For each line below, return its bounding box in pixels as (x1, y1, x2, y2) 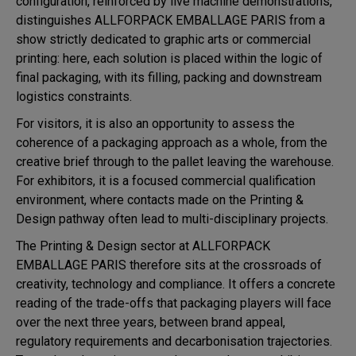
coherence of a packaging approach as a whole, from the (16, 134, 327, 150)
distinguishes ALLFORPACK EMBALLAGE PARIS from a (16, 12, 325, 28)
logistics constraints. (16, 88, 132, 104)
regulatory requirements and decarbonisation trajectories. (16, 333, 332, 349)
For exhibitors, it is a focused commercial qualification (16, 172, 315, 188)
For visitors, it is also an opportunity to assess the (16, 115, 295, 131)
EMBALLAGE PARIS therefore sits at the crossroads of (16, 257, 322, 273)
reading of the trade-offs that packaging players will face (16, 295, 331, 311)
